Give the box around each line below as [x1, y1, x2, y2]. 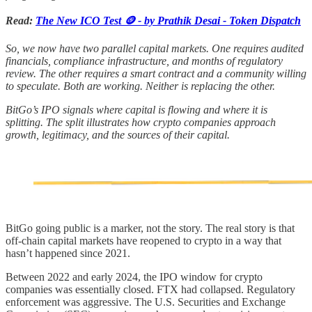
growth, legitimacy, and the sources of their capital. [6, 128, 230, 141]
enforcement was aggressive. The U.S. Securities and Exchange [6, 295, 286, 308]
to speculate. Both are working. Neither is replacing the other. [6, 79, 275, 92]
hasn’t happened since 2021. [6, 247, 130, 259]
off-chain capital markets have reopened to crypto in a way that [6, 234, 281, 247]
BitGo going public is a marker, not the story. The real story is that [6, 221, 295, 234]
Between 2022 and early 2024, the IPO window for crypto [6, 270, 263, 283]
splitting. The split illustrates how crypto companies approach [6, 116, 276, 128]
